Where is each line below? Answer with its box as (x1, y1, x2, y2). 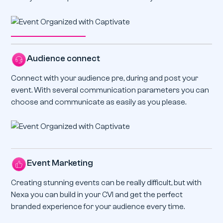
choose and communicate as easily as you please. (11, 98, 187, 107)
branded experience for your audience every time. (11, 202, 185, 212)
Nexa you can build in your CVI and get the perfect (11, 190, 183, 200)
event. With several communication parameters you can (11, 86, 210, 95)
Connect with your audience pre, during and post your (11, 74, 199, 83)
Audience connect (27, 53, 101, 64)
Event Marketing (27, 158, 94, 169)
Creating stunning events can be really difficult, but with (11, 178, 202, 188)
